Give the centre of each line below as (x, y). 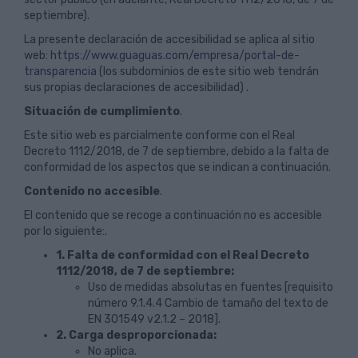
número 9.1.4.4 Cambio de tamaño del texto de (208, 303)
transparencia (60, 72)
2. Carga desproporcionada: (136, 335)
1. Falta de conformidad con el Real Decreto (183, 255)
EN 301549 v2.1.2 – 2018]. (154, 319)
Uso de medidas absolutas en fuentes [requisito (211, 287)
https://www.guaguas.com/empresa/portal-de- (175, 56)
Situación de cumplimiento (102, 111)
